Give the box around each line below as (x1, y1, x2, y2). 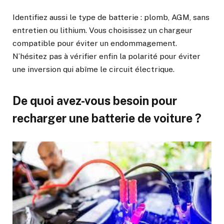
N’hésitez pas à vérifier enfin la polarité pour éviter (12, 51, 200, 61)
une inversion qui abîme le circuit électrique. (12, 64, 174, 74)
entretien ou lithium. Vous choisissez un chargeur (12, 25, 192, 35)
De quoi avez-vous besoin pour (12, 93, 177, 107)
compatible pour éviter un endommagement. (12, 38, 177, 48)
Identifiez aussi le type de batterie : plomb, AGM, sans (12, 12, 209, 22)
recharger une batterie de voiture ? (12, 111, 201, 125)
